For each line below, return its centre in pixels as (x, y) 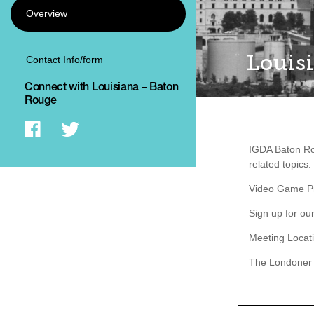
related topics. (280, 164)
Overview (47, 13)
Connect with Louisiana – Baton (102, 88)
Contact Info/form (64, 60)
